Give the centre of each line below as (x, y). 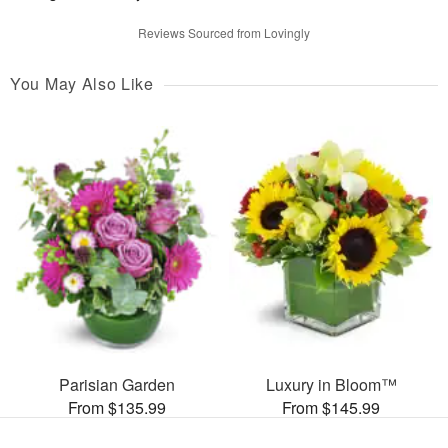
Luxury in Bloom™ (331, 384)
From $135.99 (117, 407)
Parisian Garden (117, 384)
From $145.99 (331, 407)
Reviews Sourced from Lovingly (224, 32)
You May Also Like (82, 83)
